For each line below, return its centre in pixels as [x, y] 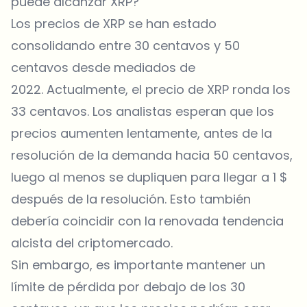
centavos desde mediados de [103, 67]
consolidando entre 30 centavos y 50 [125, 45]
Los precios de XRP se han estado [114, 23]
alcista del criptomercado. [92, 243]
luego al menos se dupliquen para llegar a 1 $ [149, 177]
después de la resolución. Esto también [131, 199]
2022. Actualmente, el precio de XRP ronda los [151, 89]
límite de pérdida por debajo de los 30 [128, 286]
